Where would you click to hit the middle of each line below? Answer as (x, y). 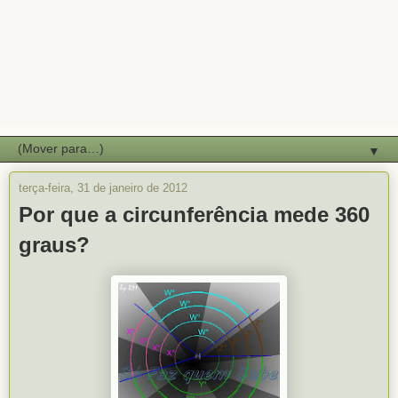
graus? (54, 245)
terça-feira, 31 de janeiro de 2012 (103, 188)
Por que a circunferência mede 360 (194, 215)
